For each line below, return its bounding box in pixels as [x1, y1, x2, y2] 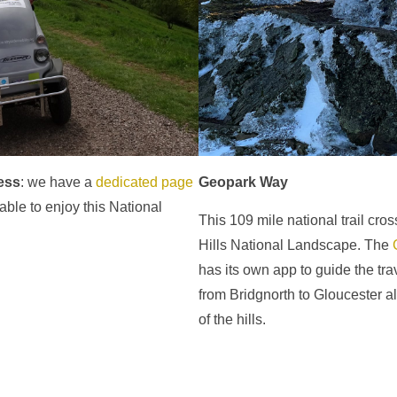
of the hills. [198, 312, 266, 328]
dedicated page [96, 175, 193, 191]
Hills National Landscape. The [198, 237, 393, 253]
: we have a [20, 175, 96, 191]
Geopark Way [198, 175, 288, 191]
